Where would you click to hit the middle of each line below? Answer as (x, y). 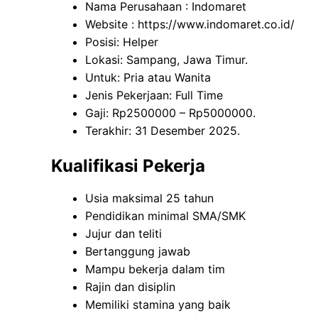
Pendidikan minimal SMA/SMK (165, 216)
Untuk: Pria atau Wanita (148, 78)
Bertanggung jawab (138, 252)
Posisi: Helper (122, 42)
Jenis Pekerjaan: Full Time (154, 95)
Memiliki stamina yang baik (158, 305)
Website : (111, 24)
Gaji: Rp (106, 113)
